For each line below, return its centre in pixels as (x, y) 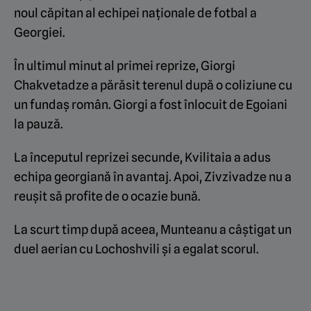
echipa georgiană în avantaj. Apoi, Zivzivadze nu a (153, 177)
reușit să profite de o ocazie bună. (107, 196)
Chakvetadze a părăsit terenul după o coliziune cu (153, 85)
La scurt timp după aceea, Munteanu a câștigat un (153, 230)
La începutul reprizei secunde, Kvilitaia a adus (142, 158)
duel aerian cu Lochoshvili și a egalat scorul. (136, 249)
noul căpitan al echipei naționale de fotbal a (135, 13)
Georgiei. (40, 33)
